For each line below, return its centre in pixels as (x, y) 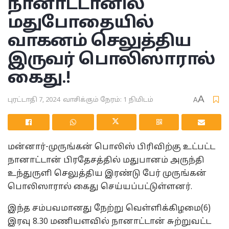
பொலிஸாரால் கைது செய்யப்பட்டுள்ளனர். (100, 187)
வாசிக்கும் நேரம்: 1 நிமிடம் (108, 100)
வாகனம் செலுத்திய (100, 42)
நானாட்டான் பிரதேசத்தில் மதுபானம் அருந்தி (106, 161)
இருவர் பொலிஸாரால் (111, 60)
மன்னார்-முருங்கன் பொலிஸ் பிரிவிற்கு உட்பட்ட (111, 147)
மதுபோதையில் (81, 23)
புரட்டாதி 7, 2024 (34, 100)
